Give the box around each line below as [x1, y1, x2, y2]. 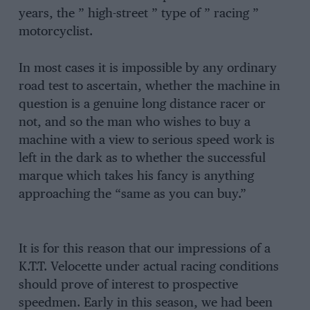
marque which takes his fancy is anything [18, 170, 254, 183]
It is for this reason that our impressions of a [18, 243, 271, 256]
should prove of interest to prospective [18, 279, 238, 292]
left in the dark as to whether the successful [18, 152, 266, 165]
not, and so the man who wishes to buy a [18, 116, 250, 129]
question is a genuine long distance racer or [18, 98, 266, 111]
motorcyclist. [18, 26, 93, 39]
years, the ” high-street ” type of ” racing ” [18, 8, 259, 21]
